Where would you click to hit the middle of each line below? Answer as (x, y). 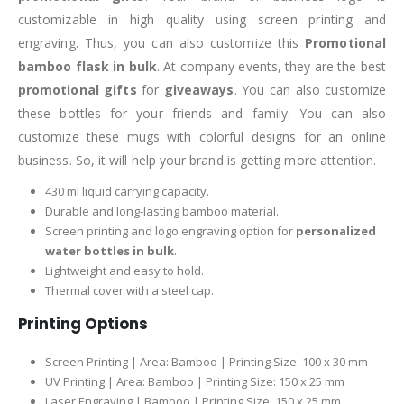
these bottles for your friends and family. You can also (202, 113)
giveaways (199, 89)
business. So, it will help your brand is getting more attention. (197, 160)
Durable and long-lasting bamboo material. (161, 211)
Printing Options (83, 323)
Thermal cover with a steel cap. (129, 290)
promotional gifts (80, 89)
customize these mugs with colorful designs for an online (202, 136)
